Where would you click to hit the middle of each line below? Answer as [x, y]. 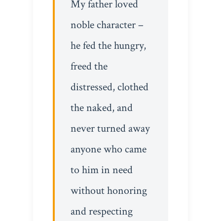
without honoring [109, 190]
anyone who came [108, 149]
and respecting [101, 211]
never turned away [110, 128]
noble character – [107, 25]
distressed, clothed [109, 87]
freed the [89, 66]
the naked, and [101, 108]
